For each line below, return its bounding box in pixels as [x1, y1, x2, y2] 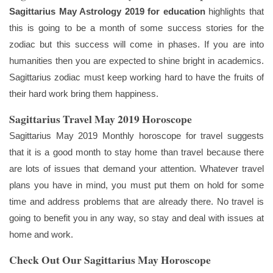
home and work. [9, 229, 73, 240]
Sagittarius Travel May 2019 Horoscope [9, 111, 192, 127]
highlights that [205, 6, 264, 17]
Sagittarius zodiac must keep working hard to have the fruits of [9, 72, 264, 83]
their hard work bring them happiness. [9, 88, 158, 99]
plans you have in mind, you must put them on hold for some [9, 180, 264, 191]
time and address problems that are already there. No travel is [9, 196, 264, 207]
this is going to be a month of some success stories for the [9, 23, 264, 34]
